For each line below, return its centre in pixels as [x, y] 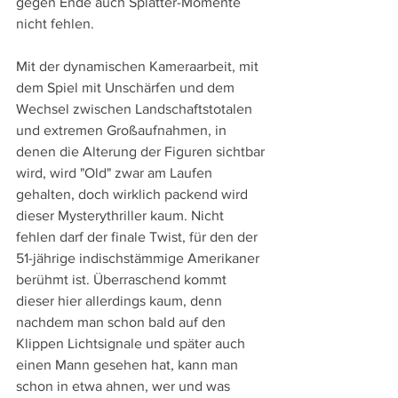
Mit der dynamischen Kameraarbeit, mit [139, 66]
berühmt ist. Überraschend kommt [123, 279]
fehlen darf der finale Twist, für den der [139, 236]
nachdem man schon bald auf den [123, 322]
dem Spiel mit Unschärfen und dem [127, 87]
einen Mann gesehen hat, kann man [129, 364]
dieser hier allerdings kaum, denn [121, 300]
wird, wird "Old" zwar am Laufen [116, 172]
